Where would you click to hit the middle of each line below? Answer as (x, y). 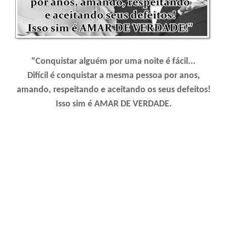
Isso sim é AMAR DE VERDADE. (113, 104)
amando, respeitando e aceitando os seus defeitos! (113, 90)
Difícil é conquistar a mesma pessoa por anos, (113, 75)
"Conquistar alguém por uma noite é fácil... (113, 61)
